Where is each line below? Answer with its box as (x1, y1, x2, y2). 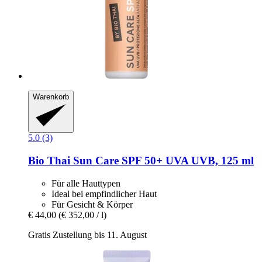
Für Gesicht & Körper (51, 199, 133, 209)
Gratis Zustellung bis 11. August (28, 229, 147, 240)
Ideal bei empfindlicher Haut (51, 188, 157, 199)
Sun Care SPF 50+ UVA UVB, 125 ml (70, 154, 254, 167)
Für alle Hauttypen (51, 178, 120, 188)
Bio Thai (28, 154, 70, 167)
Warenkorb (33, 92, 69, 101)
